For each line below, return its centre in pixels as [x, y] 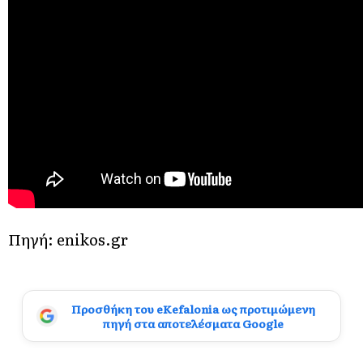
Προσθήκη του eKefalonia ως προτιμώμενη [193, 308]
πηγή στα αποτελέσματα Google [193, 323]
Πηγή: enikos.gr [68, 239]
